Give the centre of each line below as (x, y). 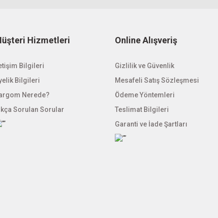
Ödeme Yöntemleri (145, 95)
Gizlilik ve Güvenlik (145, 66)
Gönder (109, 36)
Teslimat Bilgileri (142, 109)
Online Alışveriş (146, 40)
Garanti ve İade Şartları (151, 124)
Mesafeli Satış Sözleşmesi (157, 80)
